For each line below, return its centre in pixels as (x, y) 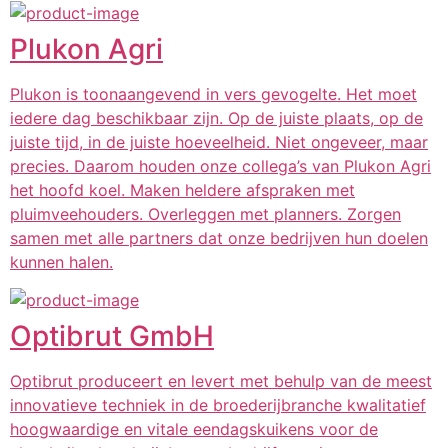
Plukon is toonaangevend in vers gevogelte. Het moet (213, 93)
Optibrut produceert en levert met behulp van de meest (221, 381)
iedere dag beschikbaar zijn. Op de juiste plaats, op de (216, 117)
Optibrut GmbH (112, 336)
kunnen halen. (61, 261)
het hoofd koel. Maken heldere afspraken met (182, 189)
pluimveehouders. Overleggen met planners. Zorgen (205, 213)
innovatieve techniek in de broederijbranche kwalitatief (218, 405)
